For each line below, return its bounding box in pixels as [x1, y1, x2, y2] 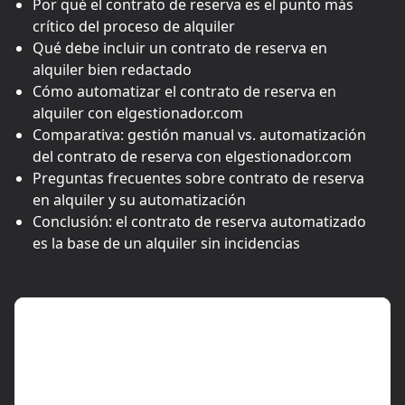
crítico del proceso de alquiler [33, 15, 235, 36]
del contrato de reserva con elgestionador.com [33, 146, 352, 166]
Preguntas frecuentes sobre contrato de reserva [33, 167, 364, 188]
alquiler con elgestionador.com [33, 102, 243, 123]
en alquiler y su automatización [33, 189, 246, 210]
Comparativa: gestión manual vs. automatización [33, 124, 366, 145]
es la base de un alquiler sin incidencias [33, 232, 300, 253]
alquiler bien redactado [33, 59, 192, 80]
